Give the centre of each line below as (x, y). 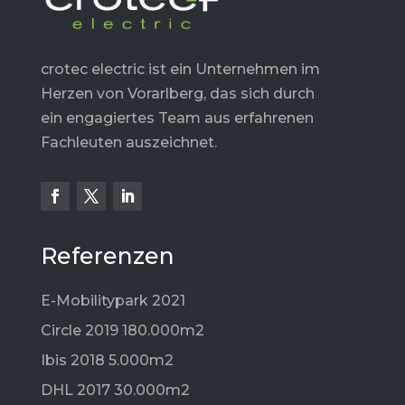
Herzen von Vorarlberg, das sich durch (177, 93)
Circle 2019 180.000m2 (122, 330)
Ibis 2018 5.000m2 (107, 360)
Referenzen (107, 255)
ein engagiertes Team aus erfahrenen (177, 118)
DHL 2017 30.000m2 (115, 390)
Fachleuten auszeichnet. (128, 142)
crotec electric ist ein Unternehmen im (180, 69)
